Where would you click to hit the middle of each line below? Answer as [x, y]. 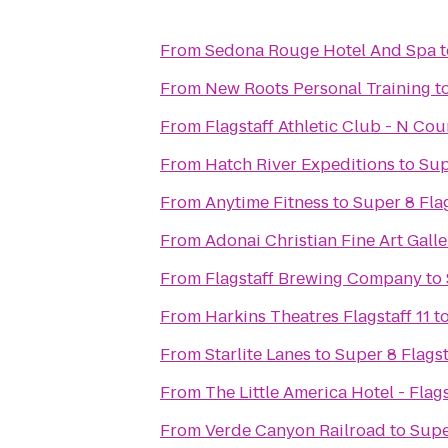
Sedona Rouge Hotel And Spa [320, 50]
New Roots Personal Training [318, 88]
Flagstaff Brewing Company [313, 278]
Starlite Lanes [258, 354]
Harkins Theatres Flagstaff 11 [317, 316]
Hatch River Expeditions [300, 164]
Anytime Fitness [267, 202]
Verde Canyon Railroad [295, 430]
